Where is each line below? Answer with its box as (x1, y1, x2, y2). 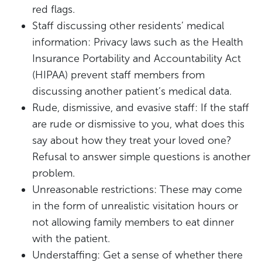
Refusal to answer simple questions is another (32, 150, 250, 163)
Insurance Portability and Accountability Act (32, 51, 241, 65)
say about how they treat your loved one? (32, 133, 232, 147)
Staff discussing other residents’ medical (32, 19, 224, 32)
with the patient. (32, 232, 110, 245)
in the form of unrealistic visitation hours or (32, 199, 238, 212)
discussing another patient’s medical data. (32, 84, 232, 98)
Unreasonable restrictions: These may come (32, 182, 242, 196)
